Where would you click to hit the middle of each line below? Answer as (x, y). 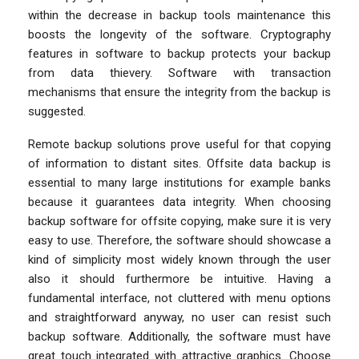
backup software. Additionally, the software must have (179, 336)
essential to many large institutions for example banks (179, 182)
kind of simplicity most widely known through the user (179, 259)
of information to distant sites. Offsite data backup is (179, 163)
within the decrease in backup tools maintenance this (179, 15)
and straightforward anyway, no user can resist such (179, 317)
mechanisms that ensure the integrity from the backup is (179, 92)
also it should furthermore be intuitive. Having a (179, 278)
